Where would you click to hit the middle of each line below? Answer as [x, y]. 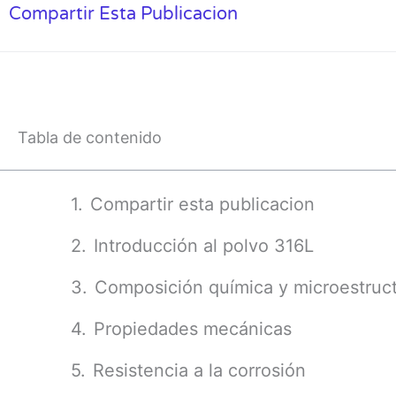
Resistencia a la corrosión [199, 370]
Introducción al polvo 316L [204, 246]
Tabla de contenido [90, 137]
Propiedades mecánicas [193, 329]
